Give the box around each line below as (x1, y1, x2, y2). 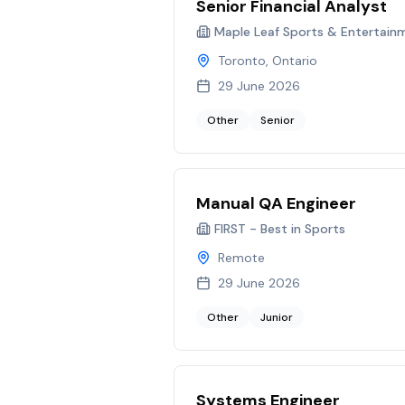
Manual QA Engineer (196, 193, 356, 214)
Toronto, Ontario (218, 52, 317, 69)
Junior (260, 310, 293, 325)
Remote (218, 250, 265, 266)
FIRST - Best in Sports (214, 221, 345, 237)
